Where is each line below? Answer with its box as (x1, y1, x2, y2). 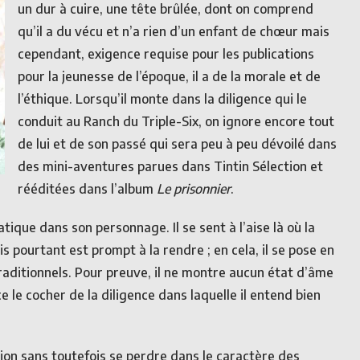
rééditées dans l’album (18, 181, 157, 197)
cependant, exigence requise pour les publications (18, 46, 314, 62)
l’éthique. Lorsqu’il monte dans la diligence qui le (18, 91, 307, 107)
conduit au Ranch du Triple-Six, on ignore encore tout (18, 113, 334, 129)
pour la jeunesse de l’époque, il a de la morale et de (18, 68, 321, 84)
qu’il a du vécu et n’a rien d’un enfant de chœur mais (18, 23, 329, 39)
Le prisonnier (157, 181, 231, 197)
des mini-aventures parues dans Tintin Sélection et (18, 158, 323, 174)
